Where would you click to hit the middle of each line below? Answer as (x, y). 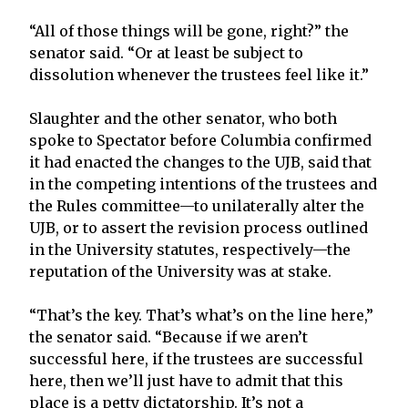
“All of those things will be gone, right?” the (189, 31)
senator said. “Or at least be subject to (166, 52)
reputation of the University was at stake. (180, 271)
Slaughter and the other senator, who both (183, 118)
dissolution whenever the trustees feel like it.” (199, 74)
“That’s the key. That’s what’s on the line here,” (201, 315)
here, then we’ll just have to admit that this (186, 380)
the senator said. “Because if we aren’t (168, 337)
